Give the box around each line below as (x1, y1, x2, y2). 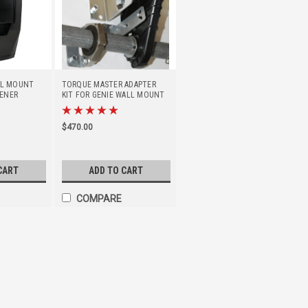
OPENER (61, 100, 90, 110)
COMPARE (76, 193, 122, 204)
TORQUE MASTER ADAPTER (61, 80, 156, 89)
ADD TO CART (89, 165, 144, 177)
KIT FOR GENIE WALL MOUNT (61, 90, 165, 100)
